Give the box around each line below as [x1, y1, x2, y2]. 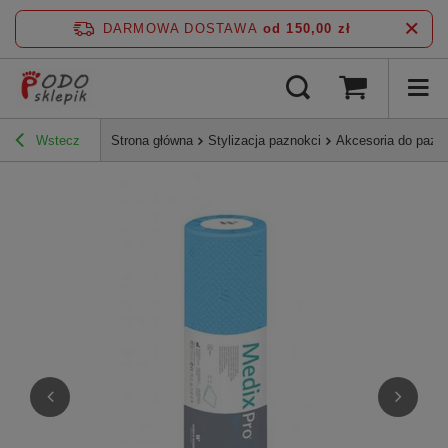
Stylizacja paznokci [208, 133, 321, 149]
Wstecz [32, 133, 80, 149]
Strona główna [111, 133, 193, 149]
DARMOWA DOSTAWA [102, 21, 258, 36]
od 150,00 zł [262, 21, 352, 36]
